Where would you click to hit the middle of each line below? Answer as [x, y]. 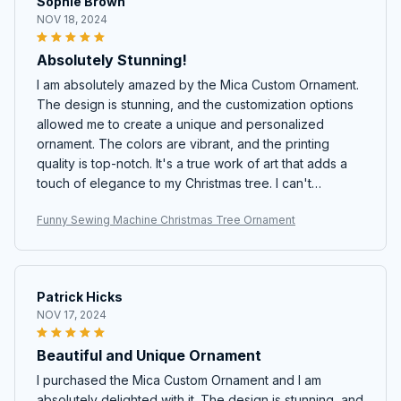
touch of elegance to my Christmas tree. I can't [174, 183]
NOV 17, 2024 [72, 314]
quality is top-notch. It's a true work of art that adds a [192, 163]
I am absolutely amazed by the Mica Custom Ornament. [198, 84]
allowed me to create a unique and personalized [180, 124]
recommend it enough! [103, 202]
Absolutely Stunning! [112, 60]
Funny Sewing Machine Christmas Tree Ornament [166, 219]
